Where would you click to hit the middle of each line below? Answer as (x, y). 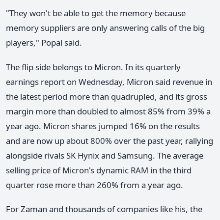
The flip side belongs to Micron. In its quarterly (93, 67)
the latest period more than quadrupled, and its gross (107, 96)
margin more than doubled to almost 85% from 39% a (108, 111)
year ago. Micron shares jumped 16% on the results (103, 126)
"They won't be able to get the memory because (96, 13)
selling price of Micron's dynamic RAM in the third (99, 170)
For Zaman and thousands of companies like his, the (104, 209)
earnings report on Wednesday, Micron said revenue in (109, 82)
